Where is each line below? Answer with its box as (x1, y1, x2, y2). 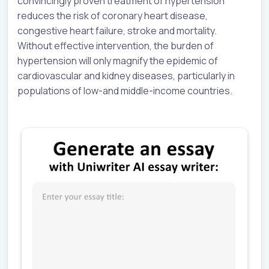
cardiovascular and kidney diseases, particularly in (17, 68, 235, 82)
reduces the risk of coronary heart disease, (17, 8, 208, 22)
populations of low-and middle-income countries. (17, 83, 232, 97)
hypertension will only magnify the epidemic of (17, 53, 218, 67)
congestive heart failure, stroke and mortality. (17, 23, 217, 37)
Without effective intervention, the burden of (17, 38, 214, 52)
